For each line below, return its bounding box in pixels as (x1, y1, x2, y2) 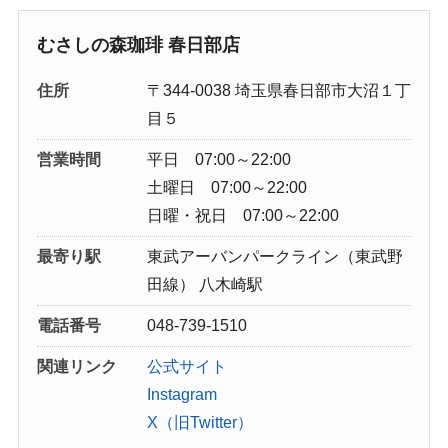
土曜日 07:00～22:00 (146, 178, 307, 196)
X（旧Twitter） (146, 413, 253, 431)
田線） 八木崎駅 (146, 275, 263, 293)
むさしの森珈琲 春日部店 (36, 34, 240, 55)
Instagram (146, 385, 217, 403)
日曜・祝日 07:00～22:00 (146, 206, 339, 224)
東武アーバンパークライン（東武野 (146, 247, 403, 265)
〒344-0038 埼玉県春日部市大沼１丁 (146, 81, 411, 99)
